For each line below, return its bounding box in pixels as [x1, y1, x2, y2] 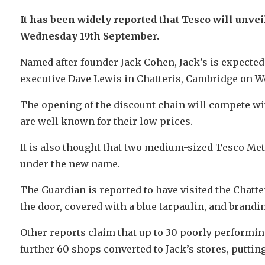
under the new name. [20, 158, 120, 170]
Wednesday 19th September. [20, 30, 159, 43]
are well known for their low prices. [20, 115, 193, 128]
